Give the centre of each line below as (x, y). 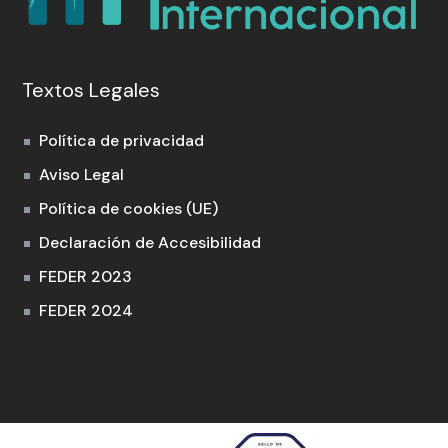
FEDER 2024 (86, 310)
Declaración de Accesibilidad (150, 242)
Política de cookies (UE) (129, 208)
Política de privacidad (122, 140)
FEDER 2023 (86, 276)
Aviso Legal (82, 174)
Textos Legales (91, 89)
